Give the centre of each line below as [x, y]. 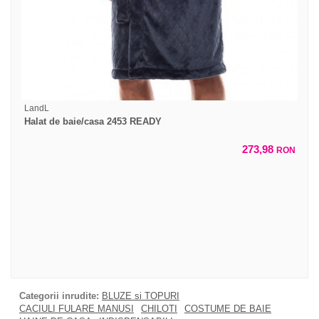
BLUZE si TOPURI [141, 296]
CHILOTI [159, 309]
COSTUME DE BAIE [228, 309]
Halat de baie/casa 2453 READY [93, 122]
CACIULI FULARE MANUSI [77, 309]
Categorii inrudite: [59, 296]
